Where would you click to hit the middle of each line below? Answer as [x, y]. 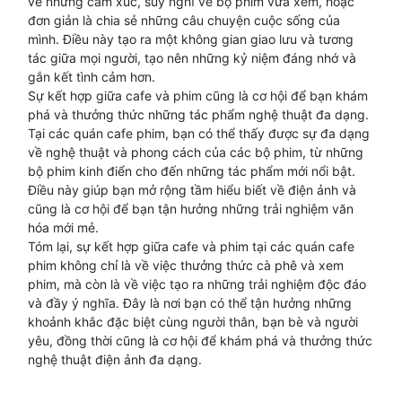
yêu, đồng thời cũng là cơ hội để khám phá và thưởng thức [200, 341]
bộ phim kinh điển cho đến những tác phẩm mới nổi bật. [192, 171]
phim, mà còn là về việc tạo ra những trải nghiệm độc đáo [197, 284]
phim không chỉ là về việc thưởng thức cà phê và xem [186, 265]
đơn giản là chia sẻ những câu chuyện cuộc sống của [184, 20]
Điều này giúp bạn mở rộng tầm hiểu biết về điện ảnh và [192, 190]
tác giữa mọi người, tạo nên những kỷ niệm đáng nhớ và [192, 58]
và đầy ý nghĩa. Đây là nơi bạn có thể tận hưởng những [190, 303]
